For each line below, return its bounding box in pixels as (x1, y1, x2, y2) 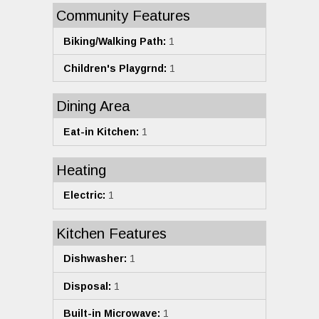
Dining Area (56, 98, 130, 115)
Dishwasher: (63, 253, 127, 265)
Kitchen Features (56, 225, 167, 241)
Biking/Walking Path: (63, 35, 166, 47)
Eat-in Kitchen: (63, 125, 139, 137)
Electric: (63, 189, 105, 202)
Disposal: (63, 280, 111, 292)
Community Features (56, 7, 190, 23)
